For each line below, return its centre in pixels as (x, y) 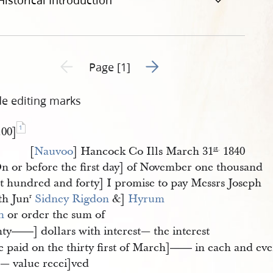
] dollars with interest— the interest (122, 231)
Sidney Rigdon (72, 199)
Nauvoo (54, 151)
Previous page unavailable (104, 62)
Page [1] (110, 67)
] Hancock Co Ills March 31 (143, 151)
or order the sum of (55, 215)
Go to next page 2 (183, 63)
